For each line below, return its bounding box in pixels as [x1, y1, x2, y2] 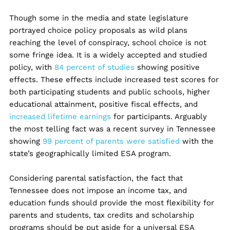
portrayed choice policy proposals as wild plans [9, 26, 187, 35]
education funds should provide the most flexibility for [9, 198, 214, 208]
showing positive [134, 63, 200, 72]
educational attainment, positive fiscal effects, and [9, 100, 198, 109]
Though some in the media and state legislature [9, 13, 188, 23]
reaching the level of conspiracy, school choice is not [9, 38, 206, 48]
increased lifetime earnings [9, 112, 111, 122]
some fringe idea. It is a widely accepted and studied [9, 50, 207, 60]
